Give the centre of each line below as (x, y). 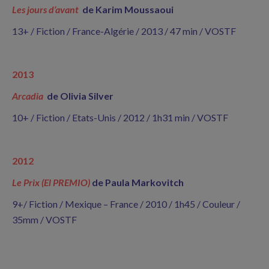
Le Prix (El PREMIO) (51, 182)
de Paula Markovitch (138, 182)
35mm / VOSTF (44, 219)
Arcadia (29, 96)
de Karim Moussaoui (128, 9)
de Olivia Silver (80, 96)
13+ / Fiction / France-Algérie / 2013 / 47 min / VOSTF (124, 31)
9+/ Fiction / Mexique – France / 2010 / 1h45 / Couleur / (126, 204)
